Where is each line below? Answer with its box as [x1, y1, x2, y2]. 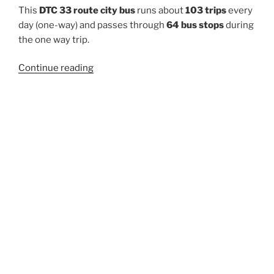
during [224, 19, 254, 31]
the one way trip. [18, 34, 89, 45]
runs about [135, 4, 185, 16]
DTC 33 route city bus [39, 4, 135, 16]
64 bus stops [166, 19, 224, 31]
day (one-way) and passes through [18, 19, 166, 31]
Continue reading [18, 62, 94, 74]
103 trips [185, 4, 226, 16]
